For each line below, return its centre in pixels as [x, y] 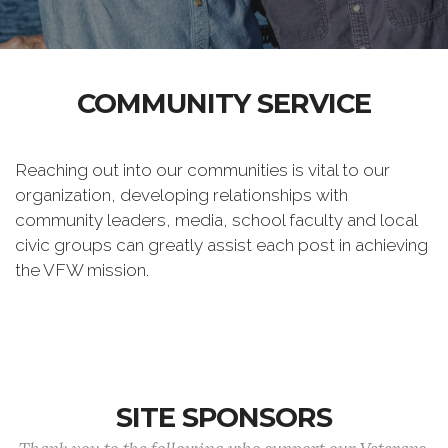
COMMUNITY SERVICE [224, 103]
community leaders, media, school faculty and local [216, 220]
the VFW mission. [82, 270]
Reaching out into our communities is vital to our [202, 170]
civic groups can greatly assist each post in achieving [221, 245]
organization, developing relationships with [181, 195]
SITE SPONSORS [224, 417]
